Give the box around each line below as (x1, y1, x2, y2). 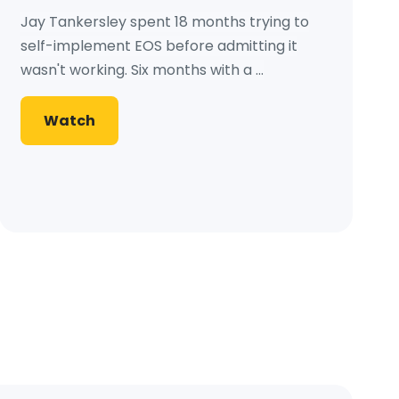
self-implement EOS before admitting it (20, 36, 297, 57)
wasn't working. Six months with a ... (20, 60, 264, 81)
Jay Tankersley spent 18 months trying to (20, 12, 309, 33)
